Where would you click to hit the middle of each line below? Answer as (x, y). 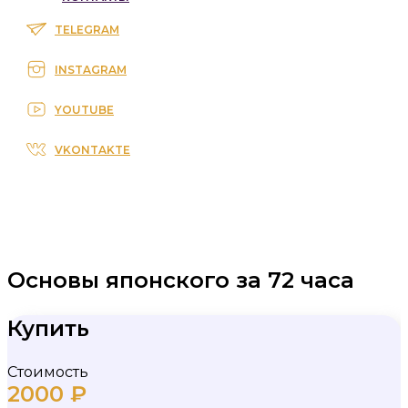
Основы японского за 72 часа (181, 280)
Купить (48, 328)
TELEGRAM (87, 29)
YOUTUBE (84, 109)
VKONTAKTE (92, 149)
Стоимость (48, 372)
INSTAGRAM (91, 69)
